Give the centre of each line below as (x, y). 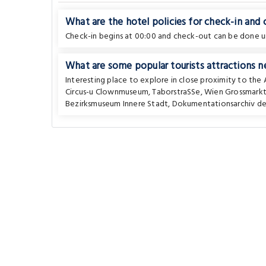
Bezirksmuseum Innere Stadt (117, 104)
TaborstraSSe (176, 92)
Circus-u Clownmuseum (107, 92)
